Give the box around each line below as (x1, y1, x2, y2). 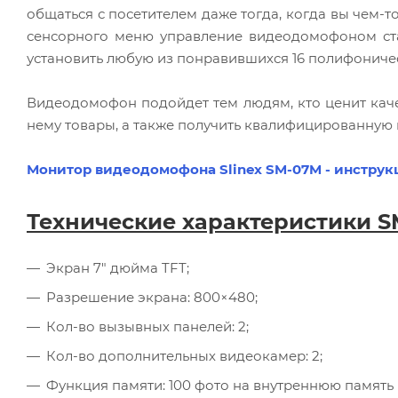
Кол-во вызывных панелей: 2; (46, 317, 249, 335)
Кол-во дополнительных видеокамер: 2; (46, 346, 322, 364)
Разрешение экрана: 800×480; (46, 288, 258, 306)
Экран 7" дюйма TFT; (46, 259, 189, 276)
